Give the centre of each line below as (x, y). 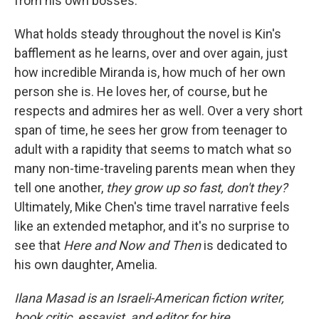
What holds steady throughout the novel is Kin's (148, 34)
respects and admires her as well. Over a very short (158, 111)
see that (39, 245)
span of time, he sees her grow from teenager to (151, 130)
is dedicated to (245, 245)
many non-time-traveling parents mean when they (155, 168)
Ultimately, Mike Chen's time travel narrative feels (152, 207)
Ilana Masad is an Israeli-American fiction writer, (149, 298)
